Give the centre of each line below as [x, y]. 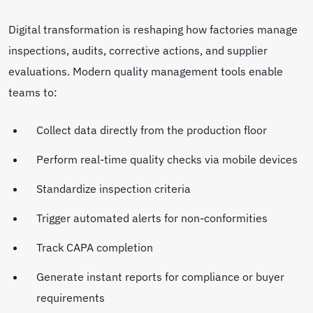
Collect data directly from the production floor [153, 129]
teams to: [34, 92]
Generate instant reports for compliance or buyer [160, 276]
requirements [72, 297]
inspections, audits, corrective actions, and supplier [138, 50]
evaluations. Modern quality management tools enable [146, 71]
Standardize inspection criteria [115, 188]
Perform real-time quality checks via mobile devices [168, 159]
